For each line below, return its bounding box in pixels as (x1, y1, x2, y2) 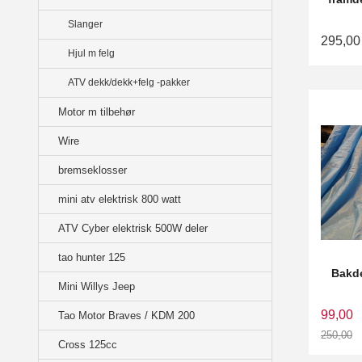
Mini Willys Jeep (58, 280, 135, 293)
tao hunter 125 (58, 251, 125, 264)
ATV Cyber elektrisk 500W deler (58, 222, 208, 235)
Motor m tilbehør (58, 106, 135, 119)
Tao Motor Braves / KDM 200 (58, 309, 195, 322)
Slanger (68, 19, 103, 31)
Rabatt (320, 344, 358, 358)
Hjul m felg (68, 48, 115, 60)
